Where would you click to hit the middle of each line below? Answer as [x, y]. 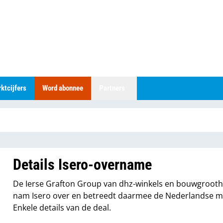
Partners [112, 88]
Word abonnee [63, 88]
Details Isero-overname [83, 165]
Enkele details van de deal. [62, 208]
